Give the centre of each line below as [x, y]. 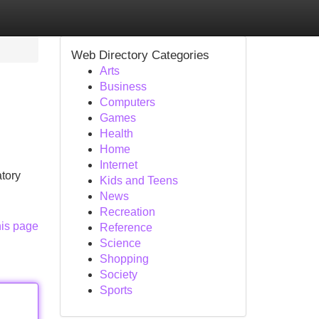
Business [123, 87]
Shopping [124, 259]
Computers [127, 102]
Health [116, 134]
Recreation [127, 212]
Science [120, 243]
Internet [118, 165]
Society [118, 274]
